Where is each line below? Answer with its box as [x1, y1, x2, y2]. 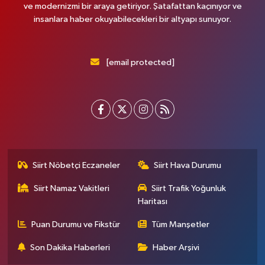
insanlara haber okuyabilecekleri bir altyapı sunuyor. [34, 15, 231, 24]
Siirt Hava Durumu [154, 161, 221, 170]
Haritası [137, 197, 167, 206]
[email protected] [106, 58, 174, 67]
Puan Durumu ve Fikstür [31, 220, 121, 230]
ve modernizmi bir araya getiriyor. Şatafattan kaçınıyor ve [23, 2, 242, 11]
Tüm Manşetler [151, 220, 209, 230]
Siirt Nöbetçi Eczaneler [33, 161, 121, 170]
